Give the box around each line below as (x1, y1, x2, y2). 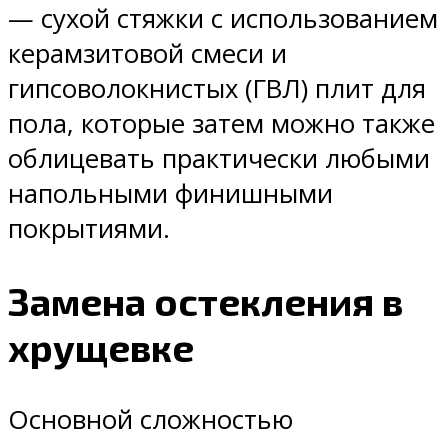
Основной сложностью (8, 401, 293, 437)
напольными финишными (8, 176, 333, 212)
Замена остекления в (8, 278, 403, 325)
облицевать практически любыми (8, 141, 430, 177)
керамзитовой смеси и (8, 36, 287, 72)
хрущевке (8, 324, 194, 371)
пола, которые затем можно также (8, 106, 435, 142)
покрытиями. (8, 211, 170, 247)
